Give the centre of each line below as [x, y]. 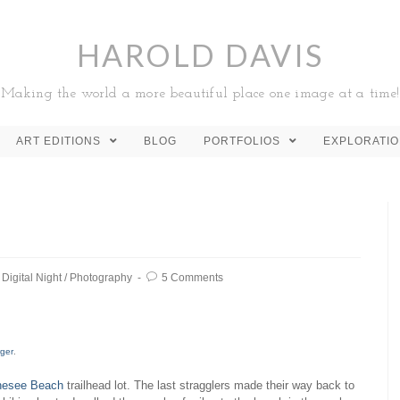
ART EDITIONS [60, 141]
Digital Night [32, 278]
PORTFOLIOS [244, 141]
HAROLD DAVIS [200, 55]
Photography [101, 278]
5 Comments [192, 278]
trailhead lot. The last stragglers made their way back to [209, 386]
